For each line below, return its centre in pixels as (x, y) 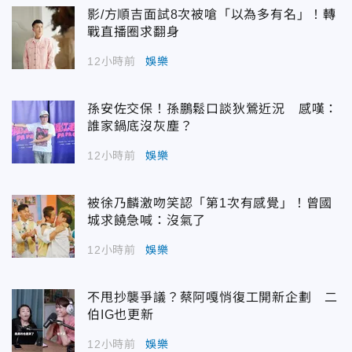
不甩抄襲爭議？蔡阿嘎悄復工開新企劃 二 (213, 298)
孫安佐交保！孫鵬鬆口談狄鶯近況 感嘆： (213, 109)
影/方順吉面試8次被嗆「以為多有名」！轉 (212, 15)
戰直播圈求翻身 (134, 32)
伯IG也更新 (121, 315)
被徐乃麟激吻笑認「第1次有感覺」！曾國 (210, 203)
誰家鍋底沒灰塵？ (140, 126)
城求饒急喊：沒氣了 (147, 221)
